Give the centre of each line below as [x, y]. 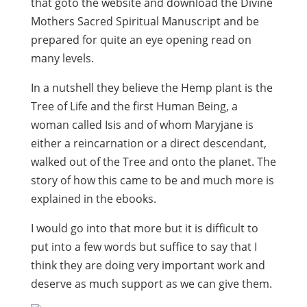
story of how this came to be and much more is [152, 180]
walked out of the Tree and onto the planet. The [153, 162]
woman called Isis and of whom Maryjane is [142, 125]
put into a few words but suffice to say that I [144, 247]
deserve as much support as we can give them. [151, 284]
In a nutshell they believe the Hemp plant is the [151, 88]
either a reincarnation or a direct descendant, [148, 143]
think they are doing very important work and [148, 265]
